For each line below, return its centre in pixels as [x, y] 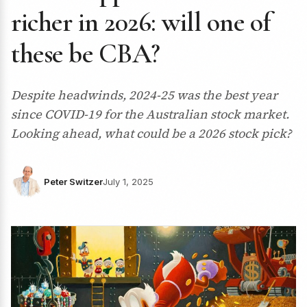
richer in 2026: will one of [141, 22]
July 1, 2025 [128, 182]
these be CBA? [86, 53]
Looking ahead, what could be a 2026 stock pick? [151, 133]
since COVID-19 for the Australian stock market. [150, 114]
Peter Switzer [73, 182]
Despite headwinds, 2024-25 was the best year [144, 95]
